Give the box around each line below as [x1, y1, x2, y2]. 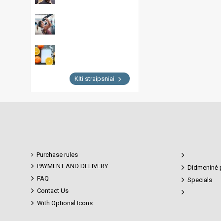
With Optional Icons [37, 199, 93, 207]
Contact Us [37, 186, 69, 194]
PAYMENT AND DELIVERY [37, 162, 108, 170]
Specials [187, 176, 212, 184]
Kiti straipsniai [74, 75, 116, 83]
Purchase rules [37, 150, 78, 158]
